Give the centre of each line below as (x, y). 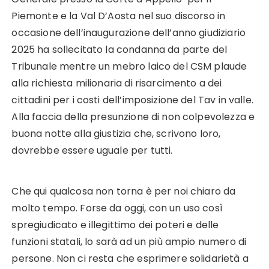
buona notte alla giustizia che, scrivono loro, (116, 134)
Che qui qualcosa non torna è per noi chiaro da (124, 192)
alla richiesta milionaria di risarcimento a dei (117, 83)
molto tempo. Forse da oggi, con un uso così (117, 208)
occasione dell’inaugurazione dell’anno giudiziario (128, 33)
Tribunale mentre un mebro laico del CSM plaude (129, 67)
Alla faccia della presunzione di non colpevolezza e (133, 117)
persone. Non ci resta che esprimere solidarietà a (130, 259)
